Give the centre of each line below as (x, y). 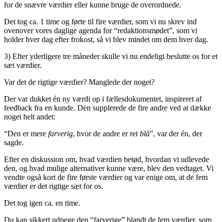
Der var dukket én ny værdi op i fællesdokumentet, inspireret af (103, 99)
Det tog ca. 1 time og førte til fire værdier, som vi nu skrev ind (100, 21)
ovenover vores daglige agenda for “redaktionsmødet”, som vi (101, 30)
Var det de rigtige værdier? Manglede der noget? (79, 82)
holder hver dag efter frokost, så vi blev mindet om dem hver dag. (106, 39)
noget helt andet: (30, 116)
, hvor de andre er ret (106, 133)
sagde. (14, 142)
